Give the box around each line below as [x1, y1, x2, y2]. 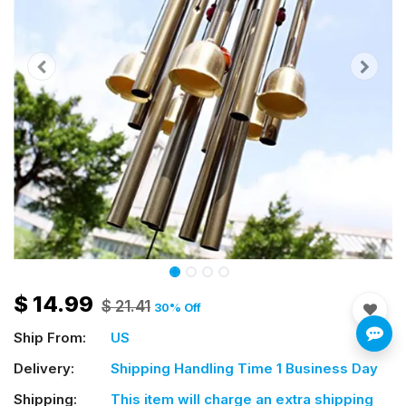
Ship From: [14, 329, 86, 347]
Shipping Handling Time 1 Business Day [111, 360, 379, 378]
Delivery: [14, 360, 74, 378]
